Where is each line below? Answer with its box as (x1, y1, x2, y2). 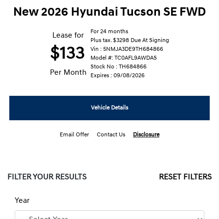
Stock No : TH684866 (90, 63, 147, 71)
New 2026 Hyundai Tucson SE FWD (13, 4, 206, 20)
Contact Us (97, 131, 125, 139)
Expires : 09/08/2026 (90, 72, 145, 80)
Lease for (52, 30, 84, 41)
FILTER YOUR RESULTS (7, 172, 87, 182)
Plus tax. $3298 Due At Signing (90, 37, 169, 44)
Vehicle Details (91, 104, 128, 112)
